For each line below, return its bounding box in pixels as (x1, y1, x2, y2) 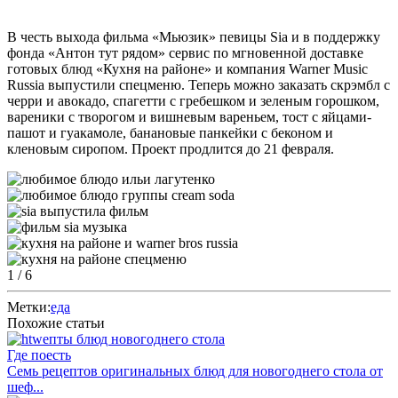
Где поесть (7, 346, 71, 362)
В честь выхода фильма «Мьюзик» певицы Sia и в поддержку (7, 28, 380, 44)
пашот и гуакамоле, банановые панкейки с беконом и (7, 124, 333, 140)
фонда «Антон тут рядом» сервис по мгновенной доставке (7, 44, 363, 60)
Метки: (7, 298, 51, 314)
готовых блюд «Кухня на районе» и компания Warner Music (7, 60, 368, 76)
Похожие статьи (7, 314, 105, 330)
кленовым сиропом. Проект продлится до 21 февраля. (7, 140, 334, 156)
